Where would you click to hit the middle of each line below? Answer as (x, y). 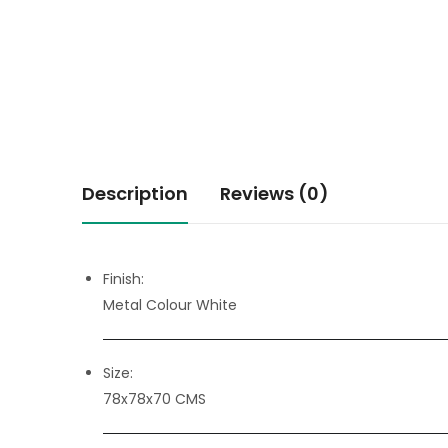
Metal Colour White (170, 304)
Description (135, 193)
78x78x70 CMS (154, 398)
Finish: (123, 278)
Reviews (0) (274, 193)
